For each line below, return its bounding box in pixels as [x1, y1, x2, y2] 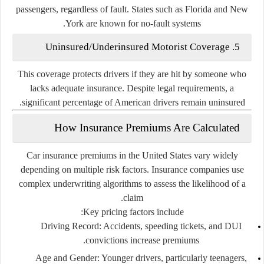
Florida [185, 4, 212, 14]
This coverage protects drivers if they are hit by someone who [18, 68, 246, 79]
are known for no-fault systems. [84, 18, 201, 28]
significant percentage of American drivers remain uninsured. [21, 97, 245, 107]
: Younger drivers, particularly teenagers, [97, 252, 247, 263]
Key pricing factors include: [82, 206, 184, 217]
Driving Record [40, 220, 99, 231]
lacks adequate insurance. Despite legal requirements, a [30, 82, 234, 93]
